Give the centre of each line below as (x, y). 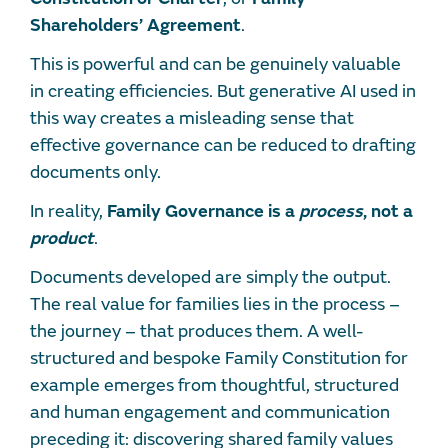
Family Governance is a (203, 212)
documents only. (97, 173)
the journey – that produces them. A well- (196, 332)
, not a (388, 212)
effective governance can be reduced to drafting (223, 146)
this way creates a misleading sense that (192, 119)
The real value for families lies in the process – (215, 305)
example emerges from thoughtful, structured (214, 386)
